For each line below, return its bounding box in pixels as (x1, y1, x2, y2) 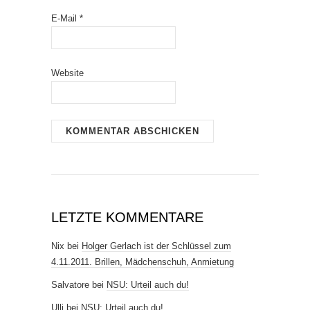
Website (51, 68, 84, 79)
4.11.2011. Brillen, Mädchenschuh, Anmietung (51, 257, 234, 268)
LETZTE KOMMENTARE (51, 210, 203, 226)
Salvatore (51, 280, 89, 291)
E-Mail (51, 13, 80, 24)
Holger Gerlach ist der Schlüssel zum (82, 241, 231, 252)
